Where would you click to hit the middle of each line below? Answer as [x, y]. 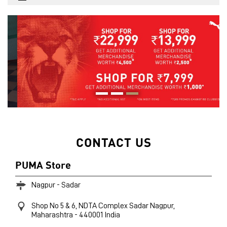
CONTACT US [113, 142]
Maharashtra [53, 215]
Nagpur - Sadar [56, 185]
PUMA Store [43, 164]
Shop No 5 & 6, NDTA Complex [80, 205]
